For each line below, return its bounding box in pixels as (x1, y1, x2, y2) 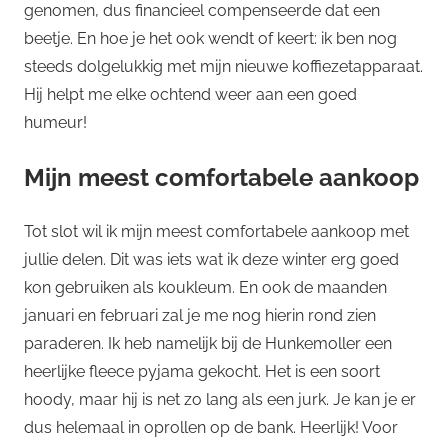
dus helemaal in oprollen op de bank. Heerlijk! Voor (24, 417, 398, 437)
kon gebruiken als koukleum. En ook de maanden (24, 277, 387, 297)
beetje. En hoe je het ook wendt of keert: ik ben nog (24, 28, 397, 48)
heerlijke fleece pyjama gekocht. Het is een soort (24, 361, 380, 381)
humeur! (24, 112, 91, 132)
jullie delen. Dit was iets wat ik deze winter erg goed (24, 249, 399, 269)
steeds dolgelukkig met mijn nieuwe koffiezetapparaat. (24, 56, 423, 76)
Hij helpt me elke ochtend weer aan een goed (24, 84, 357, 104)
